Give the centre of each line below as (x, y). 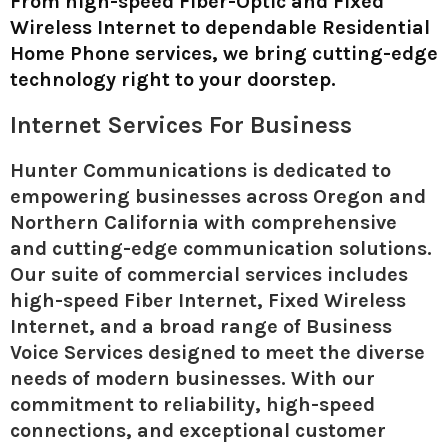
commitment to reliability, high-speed (192, 404)
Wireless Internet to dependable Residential (220, 27)
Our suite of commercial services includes (209, 274)
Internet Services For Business (181, 124)
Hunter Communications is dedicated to (200, 170)
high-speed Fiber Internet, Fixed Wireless (208, 300)
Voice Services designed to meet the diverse (217, 352)
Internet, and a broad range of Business (201, 326)
